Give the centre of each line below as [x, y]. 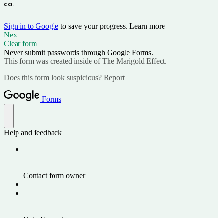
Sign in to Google [31, 26]
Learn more [147, 26]
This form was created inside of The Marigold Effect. [85, 61]
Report [114, 77]
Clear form [20, 43]
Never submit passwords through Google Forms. [79, 52]
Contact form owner [54, 175]
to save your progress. [94, 26]
